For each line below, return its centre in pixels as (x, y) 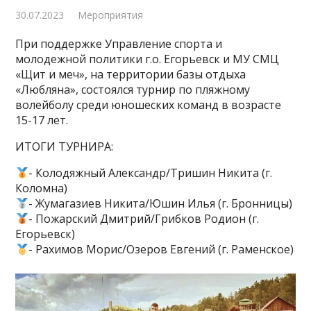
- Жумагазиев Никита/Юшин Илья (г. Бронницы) (160, 203)
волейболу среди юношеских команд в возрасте (149, 105)
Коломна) (42, 188)
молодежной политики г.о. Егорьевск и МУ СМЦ (148, 59)
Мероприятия (111, 15)
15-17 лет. (42, 120)
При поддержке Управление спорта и (119, 44)
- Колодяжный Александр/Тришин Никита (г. (150, 173)
